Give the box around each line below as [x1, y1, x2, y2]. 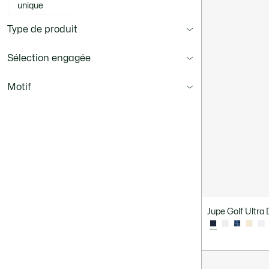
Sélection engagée [7, 53, 91, 63]
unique [17, 2, 43, 10]
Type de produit [7, 25, 77, 34]
